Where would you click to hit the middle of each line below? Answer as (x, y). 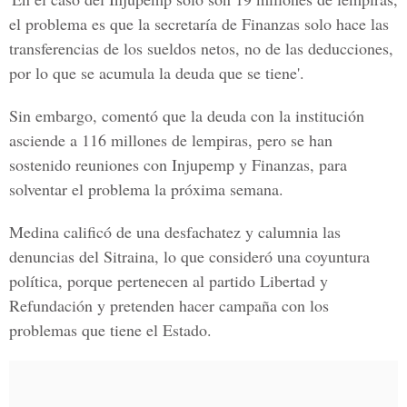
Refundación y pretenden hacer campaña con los (169, 305)
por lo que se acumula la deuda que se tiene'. (157, 73)
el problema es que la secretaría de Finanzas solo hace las (199, 24)
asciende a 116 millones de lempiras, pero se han (171, 140)
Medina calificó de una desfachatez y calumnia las (175, 232)
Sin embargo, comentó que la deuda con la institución (187, 115)
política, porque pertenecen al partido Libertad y (169, 281)
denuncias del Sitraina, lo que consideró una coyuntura (189, 256)
